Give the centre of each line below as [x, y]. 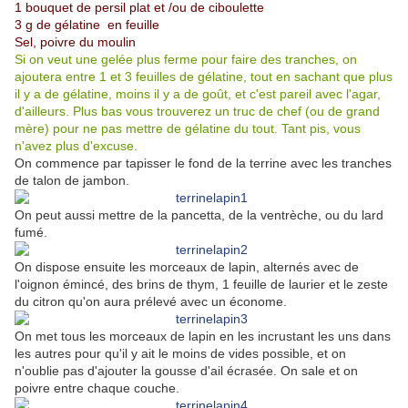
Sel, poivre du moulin [75, 42]
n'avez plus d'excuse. [76, 146]
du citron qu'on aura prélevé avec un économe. [151, 302]
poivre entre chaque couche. [97, 388]
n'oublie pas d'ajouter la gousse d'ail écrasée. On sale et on [186, 371]
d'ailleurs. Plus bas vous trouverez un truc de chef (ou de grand [197, 112]
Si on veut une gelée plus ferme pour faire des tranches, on [186, 60]
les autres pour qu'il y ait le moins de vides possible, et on [180, 354]
